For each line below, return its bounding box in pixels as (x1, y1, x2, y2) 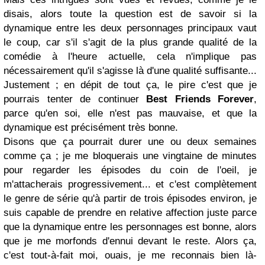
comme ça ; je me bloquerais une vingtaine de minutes (4, 150, 257, 162)
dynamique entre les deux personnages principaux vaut (4, 22, 257, 34)
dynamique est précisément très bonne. (4, 122, 178, 134)
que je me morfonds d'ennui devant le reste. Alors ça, (4, 235, 257, 247)
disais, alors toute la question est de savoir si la (4, 8, 257, 20)
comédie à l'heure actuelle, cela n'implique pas (4, 51, 257, 63)
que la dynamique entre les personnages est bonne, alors (4, 221, 257, 233)
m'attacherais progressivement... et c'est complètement (4, 179, 257, 190)
